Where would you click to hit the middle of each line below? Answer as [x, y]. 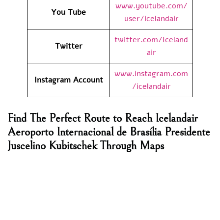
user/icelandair [151, 18]
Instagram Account [69, 80]
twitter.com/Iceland [151, 40]
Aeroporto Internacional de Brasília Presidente [109, 132]
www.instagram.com [151, 73]
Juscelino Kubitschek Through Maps [86, 146]
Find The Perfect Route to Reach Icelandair [103, 118]
